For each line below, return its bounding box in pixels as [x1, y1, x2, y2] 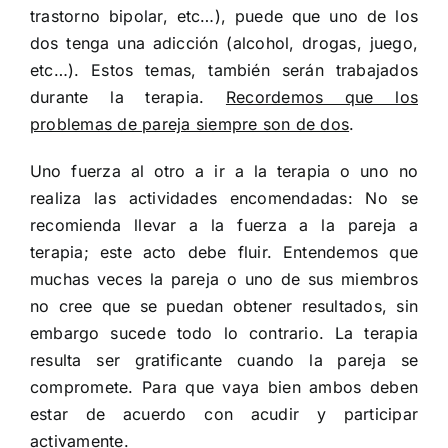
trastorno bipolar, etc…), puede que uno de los [29, 6, 419, 27]
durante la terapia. [29, 87, 226, 108]
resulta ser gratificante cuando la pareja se [29, 350, 419, 371]
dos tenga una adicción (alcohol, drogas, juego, [29, 33, 419, 54]
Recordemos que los [225, 87, 418, 108]
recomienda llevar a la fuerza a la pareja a [29, 215, 419, 236]
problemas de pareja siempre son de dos [29, 114, 350, 135]
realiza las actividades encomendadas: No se [29, 188, 419, 209]
